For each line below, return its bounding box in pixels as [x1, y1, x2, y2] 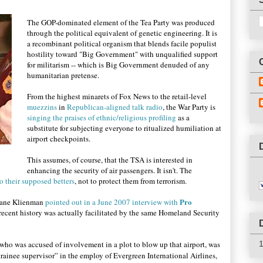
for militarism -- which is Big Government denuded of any [27, 59, 210, 70]
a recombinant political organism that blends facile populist [27, 38, 217, 49]
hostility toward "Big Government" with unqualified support [27, 49, 218, 59]
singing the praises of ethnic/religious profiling [27, 112, 176, 123]
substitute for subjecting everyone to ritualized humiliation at [27, 123, 221, 133]
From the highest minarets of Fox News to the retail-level [27, 91, 207, 102]
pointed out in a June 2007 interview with [45, 197, 180, 207]
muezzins [27, 102, 57, 112]
